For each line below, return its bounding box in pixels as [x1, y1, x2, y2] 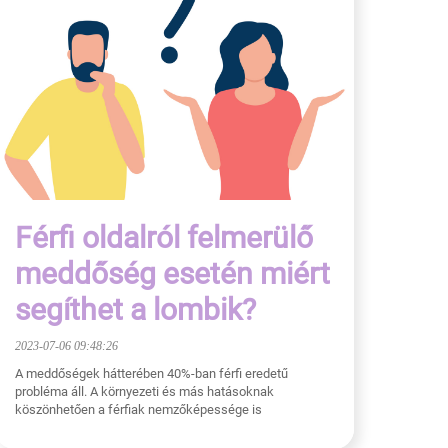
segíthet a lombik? [15, 291, 256, 327]
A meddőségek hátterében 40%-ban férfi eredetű [15, 365, 288, 381]
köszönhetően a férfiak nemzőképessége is [15, 401, 262, 417]
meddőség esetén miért [15, 255, 330, 291]
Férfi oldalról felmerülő [15, 219, 313, 255]
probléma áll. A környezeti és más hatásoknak [15, 383, 274, 399]
